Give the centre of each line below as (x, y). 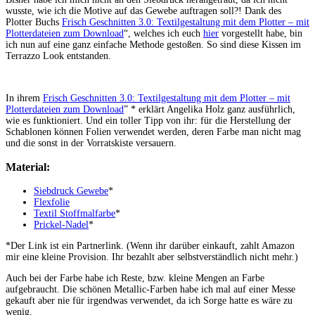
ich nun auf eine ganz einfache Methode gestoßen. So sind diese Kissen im (153, 44)
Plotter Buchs (34, 22)
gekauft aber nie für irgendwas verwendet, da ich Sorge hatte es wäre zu (149, 301)
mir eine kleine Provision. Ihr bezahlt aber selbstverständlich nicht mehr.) (152, 257)
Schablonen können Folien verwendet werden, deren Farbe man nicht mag (153, 131)
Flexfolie (52, 202)
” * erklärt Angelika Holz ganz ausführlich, (210, 109)
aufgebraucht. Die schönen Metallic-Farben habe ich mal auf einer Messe (150, 290)
